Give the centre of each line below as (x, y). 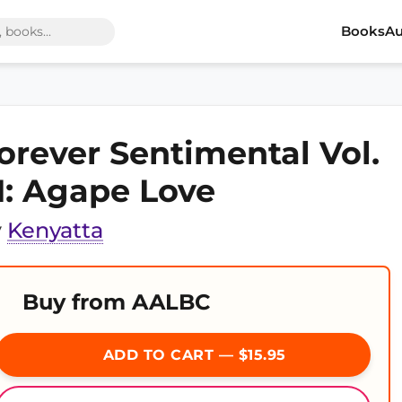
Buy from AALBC (116, 302)
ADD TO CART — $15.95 (192, 355)
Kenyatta (55, 230)
